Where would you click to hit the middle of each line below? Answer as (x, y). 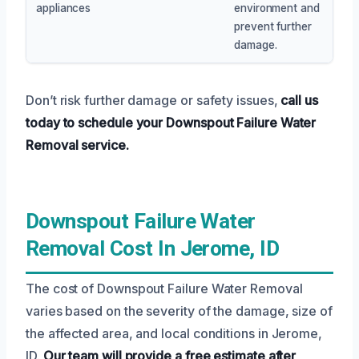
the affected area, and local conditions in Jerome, (174, 333)
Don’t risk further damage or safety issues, (153, 100)
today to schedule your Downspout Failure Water (171, 122)
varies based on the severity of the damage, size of (179, 311)
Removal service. (77, 145)
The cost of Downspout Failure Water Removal (164, 288)
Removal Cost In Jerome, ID (153, 248)
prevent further (273, 26)
